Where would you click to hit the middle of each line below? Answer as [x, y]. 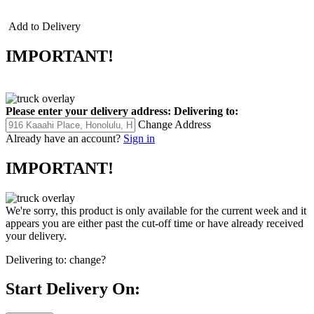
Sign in [139, 138]
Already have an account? [63, 138]
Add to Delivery [43, 26]
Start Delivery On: [73, 289]
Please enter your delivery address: [88, 111]
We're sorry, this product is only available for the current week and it [156, 210]
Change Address [175, 124]
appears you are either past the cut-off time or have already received [155, 223]
